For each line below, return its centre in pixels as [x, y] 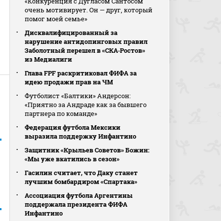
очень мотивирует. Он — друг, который [89, 10]
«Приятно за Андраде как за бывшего [86, 105]
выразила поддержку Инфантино [81, 136]
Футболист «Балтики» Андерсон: [78, 96]
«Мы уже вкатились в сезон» [72, 159]
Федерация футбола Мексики [73, 127]
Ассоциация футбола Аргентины [79, 195]
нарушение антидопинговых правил [86, 41]
